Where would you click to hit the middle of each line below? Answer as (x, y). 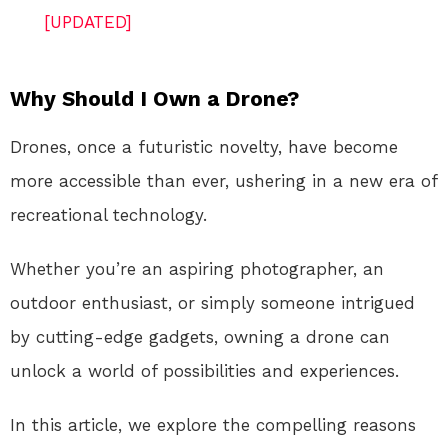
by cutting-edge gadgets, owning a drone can (200, 336)
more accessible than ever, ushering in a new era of (223, 180)
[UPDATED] (88, 21)
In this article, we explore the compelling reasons (213, 424)
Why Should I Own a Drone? (154, 98)
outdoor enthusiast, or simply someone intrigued (212, 302)
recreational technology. (108, 214)
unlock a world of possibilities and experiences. (204, 370)
